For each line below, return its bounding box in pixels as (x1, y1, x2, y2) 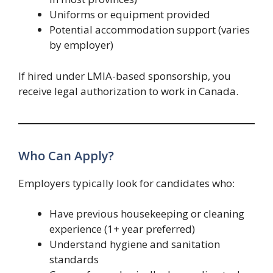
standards (49, 252, 99, 267)
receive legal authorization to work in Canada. (18, 83, 238, 98)
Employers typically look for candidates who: (18, 175, 235, 190)
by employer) (49, 38, 113, 52)
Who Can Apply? (18, 147, 114, 164)
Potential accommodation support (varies (49, 23, 250, 37)
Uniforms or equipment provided (49, 7, 210, 22)
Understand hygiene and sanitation (49, 237, 220, 252)
